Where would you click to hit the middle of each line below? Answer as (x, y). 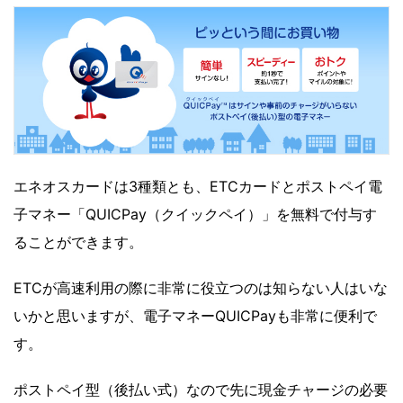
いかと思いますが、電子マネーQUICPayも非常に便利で (195, 316)
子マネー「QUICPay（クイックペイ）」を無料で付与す (195, 215)
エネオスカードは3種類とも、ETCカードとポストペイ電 (198, 187)
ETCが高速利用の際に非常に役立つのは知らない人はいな (201, 288)
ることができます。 (78, 242)
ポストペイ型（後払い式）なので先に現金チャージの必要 (201, 390)
